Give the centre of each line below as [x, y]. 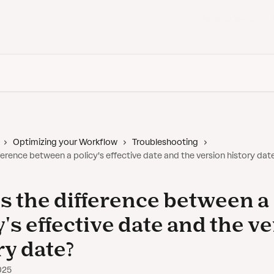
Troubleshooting [165, 142]
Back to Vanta [229, 19]
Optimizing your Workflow [65, 142]
